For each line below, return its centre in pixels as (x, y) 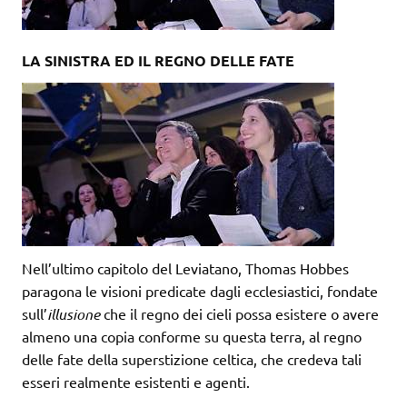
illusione (74, 313)
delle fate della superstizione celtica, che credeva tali (192, 358)
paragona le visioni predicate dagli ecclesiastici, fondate (200, 290)
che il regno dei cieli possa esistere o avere (239, 313)
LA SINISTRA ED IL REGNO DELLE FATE (158, 60)
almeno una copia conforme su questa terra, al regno (192, 336)
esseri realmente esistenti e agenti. (136, 381)
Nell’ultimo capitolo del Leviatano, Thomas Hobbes (185, 268)
